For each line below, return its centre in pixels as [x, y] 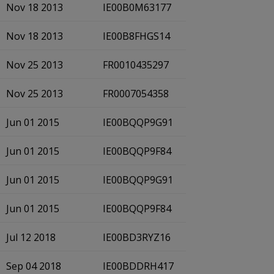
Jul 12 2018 [31, 237]
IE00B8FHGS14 [136, 36]
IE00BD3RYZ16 [137, 237]
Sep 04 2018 [34, 266]
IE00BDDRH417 [138, 266]
